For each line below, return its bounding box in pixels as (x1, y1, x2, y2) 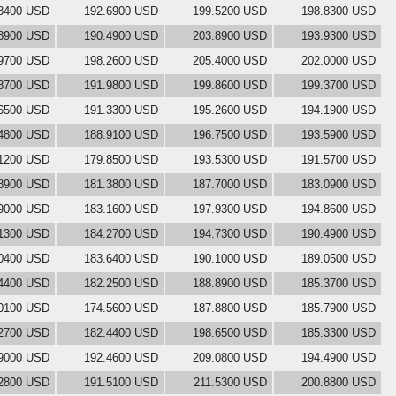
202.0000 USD (301, 53, 376, 67)
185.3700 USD (301, 276, 376, 290)
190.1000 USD (193, 251, 267, 265)
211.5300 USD (194, 375, 267, 389)
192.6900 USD (84, 4, 158, 18)
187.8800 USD (193, 301, 267, 315)
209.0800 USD (193, 350, 267, 364)
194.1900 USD (301, 103, 376, 117)
